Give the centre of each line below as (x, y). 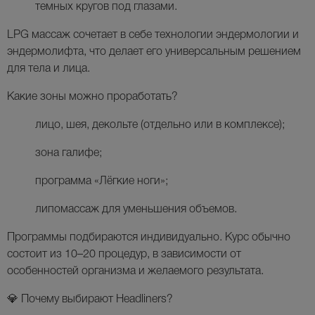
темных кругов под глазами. (106, 7)
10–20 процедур (106, 255)
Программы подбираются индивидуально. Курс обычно (149, 238)
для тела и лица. (49, 69)
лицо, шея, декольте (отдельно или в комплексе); (160, 126)
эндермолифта (45, 52)
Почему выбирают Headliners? (97, 300)
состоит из (36, 255)
